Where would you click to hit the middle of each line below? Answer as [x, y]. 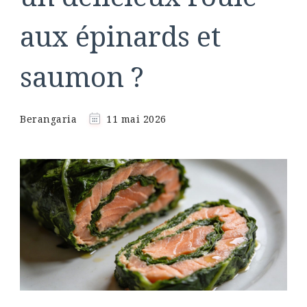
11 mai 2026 [136, 119]
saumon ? [82, 77]
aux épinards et [120, 36]
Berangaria [48, 119]
